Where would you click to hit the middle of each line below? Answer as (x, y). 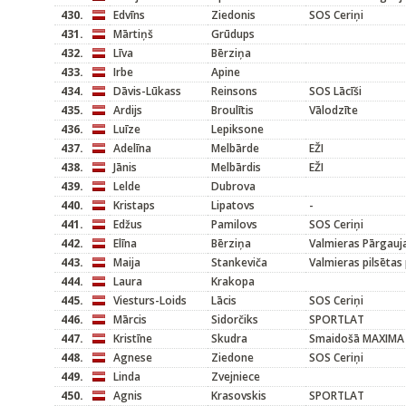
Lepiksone (237, 129)
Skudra (229, 338)
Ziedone (232, 358)
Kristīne (133, 338)
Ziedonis (233, 15)
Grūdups (233, 34)
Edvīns (129, 15)
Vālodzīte (333, 110)
